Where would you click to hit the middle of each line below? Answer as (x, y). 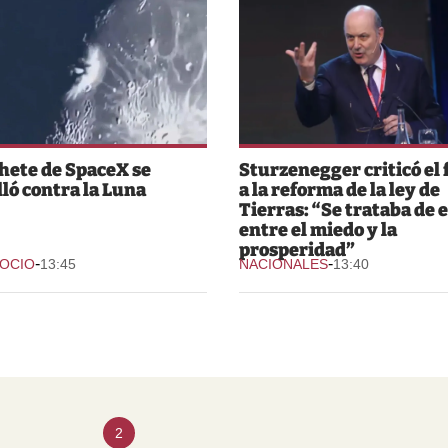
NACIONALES (283, 263)
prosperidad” (296, 249)
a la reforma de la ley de (339, 189)
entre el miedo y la (317, 229)
